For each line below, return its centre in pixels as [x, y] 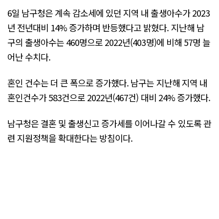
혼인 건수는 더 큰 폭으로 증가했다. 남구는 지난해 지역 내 [107, 83]
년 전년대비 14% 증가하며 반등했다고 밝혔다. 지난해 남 [106, 27]
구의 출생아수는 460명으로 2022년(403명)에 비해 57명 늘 [109, 42]
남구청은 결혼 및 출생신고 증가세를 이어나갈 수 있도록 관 [109, 123]
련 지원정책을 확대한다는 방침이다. [70, 138]
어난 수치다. [29, 56]
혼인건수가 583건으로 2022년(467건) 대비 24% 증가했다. [109, 98]
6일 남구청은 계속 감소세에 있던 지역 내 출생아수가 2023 [109, 12]
